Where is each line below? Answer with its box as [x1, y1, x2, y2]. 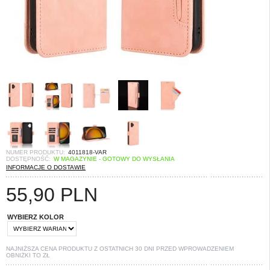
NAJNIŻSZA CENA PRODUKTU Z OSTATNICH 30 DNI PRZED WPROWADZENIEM [6, 245, 234, 252]
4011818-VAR [68, 149, 107, 155]
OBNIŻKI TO [6, 252, 43, 259]
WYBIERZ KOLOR [7, 213, 64, 221]
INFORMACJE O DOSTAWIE [6, 164, 86, 171]
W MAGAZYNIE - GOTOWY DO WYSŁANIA [54, 155, 175, 162]
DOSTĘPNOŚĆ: [6, 155, 51, 162]
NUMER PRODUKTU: [6, 149, 65, 155]
